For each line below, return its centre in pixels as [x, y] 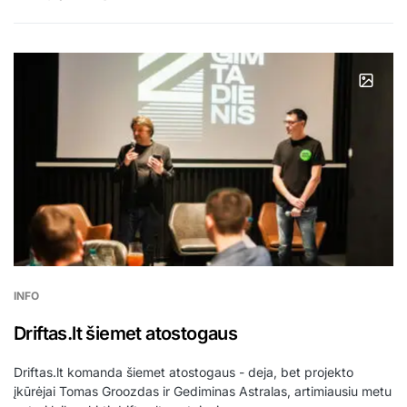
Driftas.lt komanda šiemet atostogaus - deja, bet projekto [184, 372]
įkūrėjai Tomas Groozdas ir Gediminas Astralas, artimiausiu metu [203, 392]
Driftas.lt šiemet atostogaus [126, 334]
